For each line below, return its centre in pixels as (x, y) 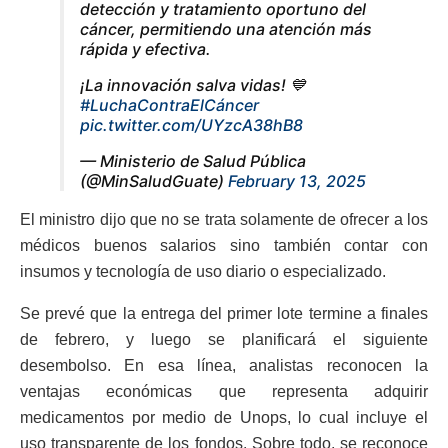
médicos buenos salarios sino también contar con (224, 246)
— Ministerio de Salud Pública (193, 161)
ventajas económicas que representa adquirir (224, 392)
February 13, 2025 (297, 181)
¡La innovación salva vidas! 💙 (193, 85)
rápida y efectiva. (145, 49)
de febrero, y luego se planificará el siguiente (224, 340)
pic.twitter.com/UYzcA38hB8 (191, 125)
